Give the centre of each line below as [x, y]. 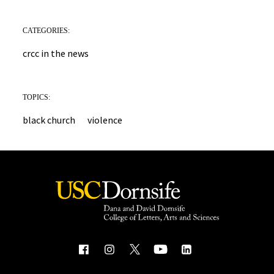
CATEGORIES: [46, 30]
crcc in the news [56, 53]
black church [49, 120]
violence [105, 120]
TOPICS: [37, 97]
